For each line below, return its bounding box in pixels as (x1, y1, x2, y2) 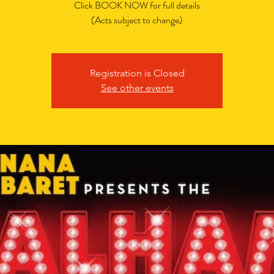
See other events (100, 81, 174, 94)
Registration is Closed (89, 67, 185, 79)
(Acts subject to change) (91, 12, 183, 27)
